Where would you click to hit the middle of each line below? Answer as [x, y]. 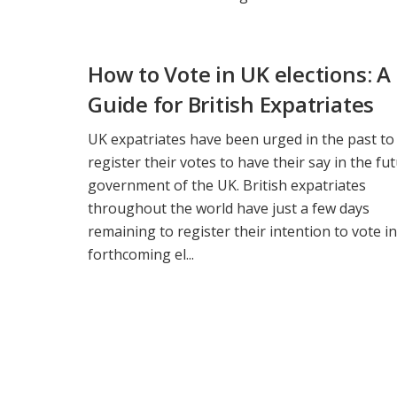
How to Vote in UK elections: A [239, 74]
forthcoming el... [141, 255]
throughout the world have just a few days [229, 209]
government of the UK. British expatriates [227, 186]
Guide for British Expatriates [231, 104]
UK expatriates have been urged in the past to [241, 140]
